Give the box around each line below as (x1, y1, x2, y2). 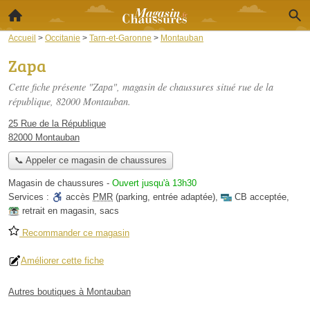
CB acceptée (235, 192, 286, 203)
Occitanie (45, 33, 80, 42)
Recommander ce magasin (19, 228, 129, 239)
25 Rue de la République (8, 118, 106, 129)
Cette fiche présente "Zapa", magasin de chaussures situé (8, 80, 238, 93)
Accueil (8, 33, 36, 42)
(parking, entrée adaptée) (113, 192, 215, 203)
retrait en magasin (22, 206, 94, 217)
